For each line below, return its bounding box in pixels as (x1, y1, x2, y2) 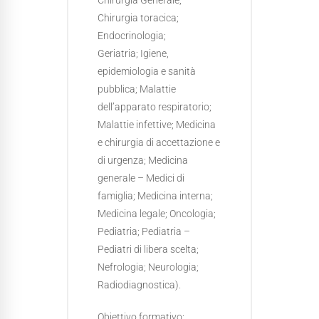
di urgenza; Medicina (98, 155, 188, 166)
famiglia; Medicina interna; (98, 190, 213, 202)
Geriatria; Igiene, (98, 48, 169, 59)
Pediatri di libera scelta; (98, 244, 199, 255)
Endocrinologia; (98, 30, 166, 41)
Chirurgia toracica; (98, 12, 179, 23)
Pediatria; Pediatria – (98, 226, 190, 237)
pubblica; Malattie (98, 83, 176, 95)
